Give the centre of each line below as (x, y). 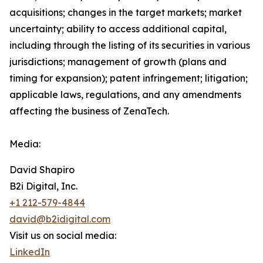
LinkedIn (30, 252)
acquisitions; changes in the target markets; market (126, 12)
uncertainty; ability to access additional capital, (118, 29)
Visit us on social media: (63, 235)
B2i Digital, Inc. (43, 186)
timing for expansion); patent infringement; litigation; (129, 78)
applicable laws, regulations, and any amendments (125, 95)
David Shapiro (42, 170)
